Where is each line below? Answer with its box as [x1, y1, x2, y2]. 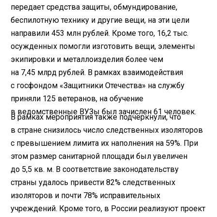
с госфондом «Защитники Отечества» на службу [11, 81, 185, 91]
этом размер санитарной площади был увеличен [11, 152, 188, 161]
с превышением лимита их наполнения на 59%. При [11, 139, 199, 148]
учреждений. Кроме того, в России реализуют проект [11, 204, 206, 214]
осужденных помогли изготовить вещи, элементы [11, 42, 196, 51]
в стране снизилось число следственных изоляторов [11, 125, 203, 135]
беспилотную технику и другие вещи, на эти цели [11, 15, 190, 25]
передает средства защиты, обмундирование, [11, 2, 178, 12]
